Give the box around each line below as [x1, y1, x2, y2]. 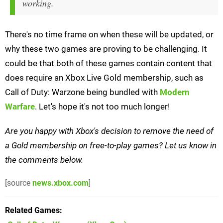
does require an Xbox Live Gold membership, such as [5, 73, 204, 83]
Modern [160, 87, 190, 98]
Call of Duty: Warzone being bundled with [5, 87, 160, 98]
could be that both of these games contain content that [5, 58, 212, 69]
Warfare [5, 102, 35, 112]
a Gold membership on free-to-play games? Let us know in [5, 140, 217, 151]
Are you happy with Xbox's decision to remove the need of [5, 126, 214, 136]
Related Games [5, 206, 60, 216]
